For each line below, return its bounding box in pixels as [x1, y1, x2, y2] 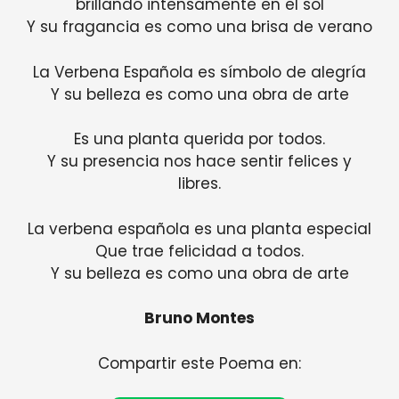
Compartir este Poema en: [98, 352, 301, 374]
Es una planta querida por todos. [74, 128, 325, 151]
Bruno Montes [144, 307, 255, 330]
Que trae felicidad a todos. [95, 240, 304, 262]
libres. [178, 173, 221, 195]
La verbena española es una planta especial [28, 217, 371, 240]
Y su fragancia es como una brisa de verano [27, 16, 372, 38]
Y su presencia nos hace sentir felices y [47, 151, 352, 173]
